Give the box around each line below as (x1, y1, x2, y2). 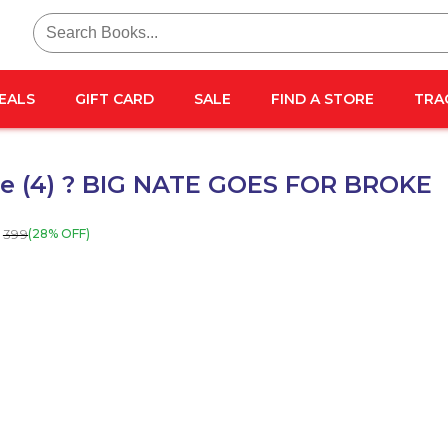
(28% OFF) (28, 226, 91, 241)
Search (32, 12, 81, 30)
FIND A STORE (271, 90, 374, 108)
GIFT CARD (75, 90, 154, 108)
